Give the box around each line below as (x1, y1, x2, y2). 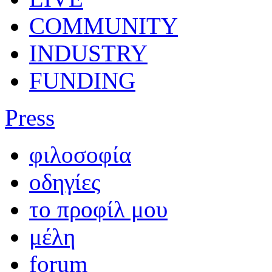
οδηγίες (29, 168, 100, 195)
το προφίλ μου (29, 195, 168, 222)
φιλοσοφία (29, 141, 131, 168)
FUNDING (29, 67, 135, 93)
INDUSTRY (29, 39, 148, 66)
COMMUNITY (29, 12, 178, 39)
